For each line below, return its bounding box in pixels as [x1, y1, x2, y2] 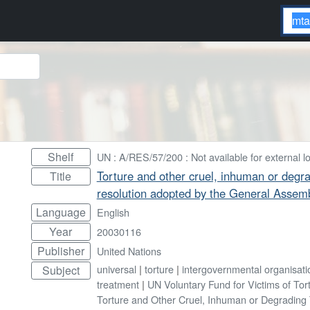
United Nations [96, 243, 161, 258]
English [96, 204, 129, 219]
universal [96, 261, 136, 276]
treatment [96, 276, 139, 291]
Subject [42, 262, 80, 278]
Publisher [37, 242, 84, 259]
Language [35, 203, 86, 220]
